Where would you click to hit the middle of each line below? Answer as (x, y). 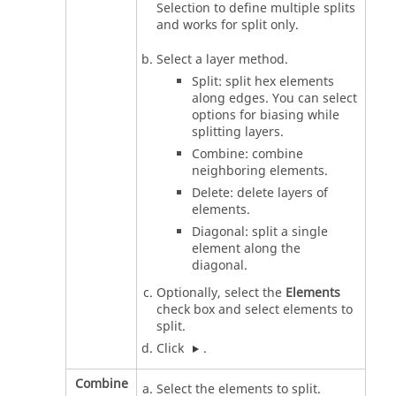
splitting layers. (238, 132)
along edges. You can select (274, 98)
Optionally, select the (221, 293)
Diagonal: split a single (260, 232)
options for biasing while (266, 115)
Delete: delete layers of (260, 193)
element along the (246, 248)
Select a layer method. (222, 59)
